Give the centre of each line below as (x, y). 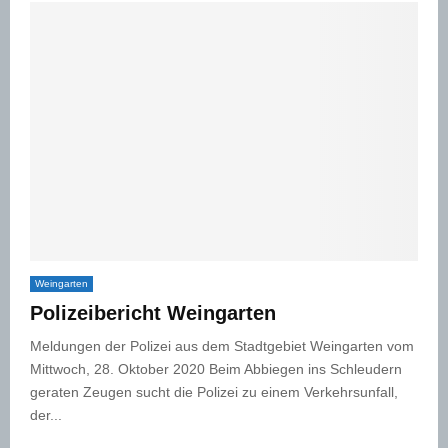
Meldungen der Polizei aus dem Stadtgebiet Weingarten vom (222, 345)
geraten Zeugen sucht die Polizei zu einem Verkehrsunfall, (214, 391)
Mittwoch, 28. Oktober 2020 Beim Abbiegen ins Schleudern (216, 368)
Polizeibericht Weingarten (153, 312)
